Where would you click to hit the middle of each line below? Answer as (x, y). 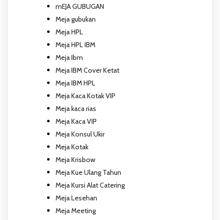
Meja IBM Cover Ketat (87, 70)
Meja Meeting (76, 210)
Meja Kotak (72, 147)
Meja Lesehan (76, 198)
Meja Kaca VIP (76, 121)
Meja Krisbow (75, 159)
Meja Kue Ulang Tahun (88, 172)
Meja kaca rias (76, 108)
